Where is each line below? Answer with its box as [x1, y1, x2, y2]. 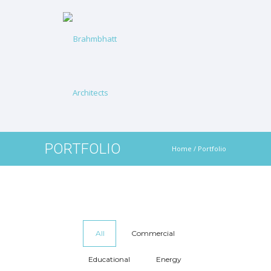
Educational [88, 255, 130, 264]
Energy [155, 255, 181, 264]
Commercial [131, 229, 175, 238]
